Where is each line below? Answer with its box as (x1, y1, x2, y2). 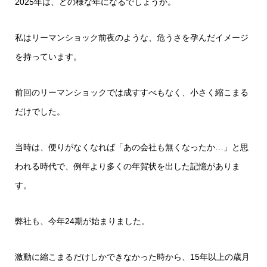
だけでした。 (15, 106, 65, 116)
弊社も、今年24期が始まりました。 (15, 216, 150, 226)
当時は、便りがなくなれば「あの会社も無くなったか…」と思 (15, 142, 249, 152)
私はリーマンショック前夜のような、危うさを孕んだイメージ (15, 32, 249, 42)
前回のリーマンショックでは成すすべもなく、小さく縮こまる (15, 87, 249, 97)
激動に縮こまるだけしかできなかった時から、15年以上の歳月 (15, 252, 250, 262)
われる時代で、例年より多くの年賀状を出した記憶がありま (15, 161, 240, 171)
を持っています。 (15, 51, 82, 61)
